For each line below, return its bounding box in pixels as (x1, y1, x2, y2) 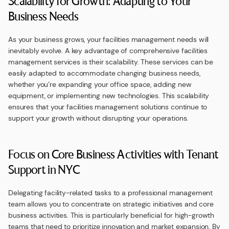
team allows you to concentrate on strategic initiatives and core (8, 199, 214, 209)
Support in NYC (8, 162, 79, 176)
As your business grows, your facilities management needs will (8, 35, 209, 44)
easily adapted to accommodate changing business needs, (8, 68, 200, 78)
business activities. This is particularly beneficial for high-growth (8, 211, 215, 220)
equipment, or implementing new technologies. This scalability (8, 91, 210, 100)
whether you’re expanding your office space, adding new (8, 80, 192, 89)
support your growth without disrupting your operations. (8, 113, 189, 123)
